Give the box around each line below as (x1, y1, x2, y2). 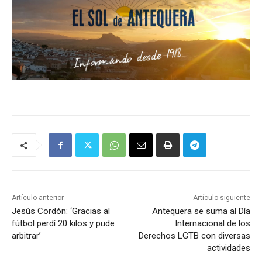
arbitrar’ (12, 230, 41, 242)
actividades (206, 243, 250, 254)
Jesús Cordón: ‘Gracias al (12, 206, 110, 217)
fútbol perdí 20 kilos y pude (12, 218, 115, 229)
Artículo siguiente (192, 194, 250, 202)
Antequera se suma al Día (151, 206, 250, 217)
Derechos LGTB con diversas (138, 230, 250, 242)
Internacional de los (174, 218, 250, 229)
